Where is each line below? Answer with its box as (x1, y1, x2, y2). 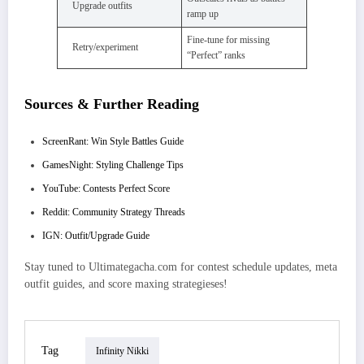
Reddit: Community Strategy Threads (42, 206, 185, 218)
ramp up (187, 8, 219, 20)
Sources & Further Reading (24, 96, 199, 113)
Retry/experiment (72, 41, 138, 54)
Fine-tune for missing (187, 34, 270, 46)
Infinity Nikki (96, 344, 149, 357)
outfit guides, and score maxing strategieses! (24, 277, 227, 290)
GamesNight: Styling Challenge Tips (42, 158, 184, 171)
